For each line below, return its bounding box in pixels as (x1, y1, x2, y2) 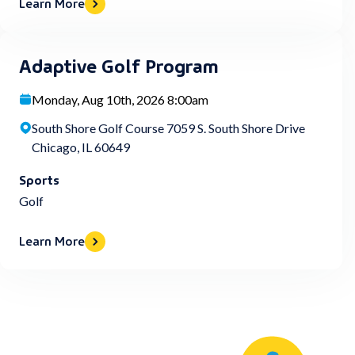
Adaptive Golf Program (19, 50, 219, 78)
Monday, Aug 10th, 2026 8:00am (32, 92, 208, 107)
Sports (19, 170, 59, 189)
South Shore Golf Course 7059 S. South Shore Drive (32, 120, 305, 136)
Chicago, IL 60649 (32, 139, 130, 155)
